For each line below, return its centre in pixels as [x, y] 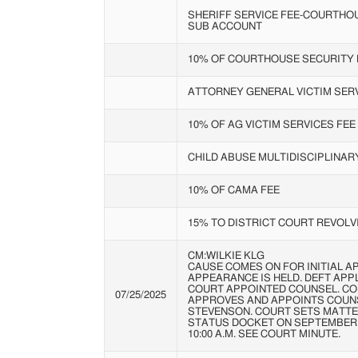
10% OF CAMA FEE [233, 190]
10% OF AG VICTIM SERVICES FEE [271, 125]
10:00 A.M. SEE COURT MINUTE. [264, 334]
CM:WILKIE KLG [226, 256]
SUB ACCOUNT [225, 26]
